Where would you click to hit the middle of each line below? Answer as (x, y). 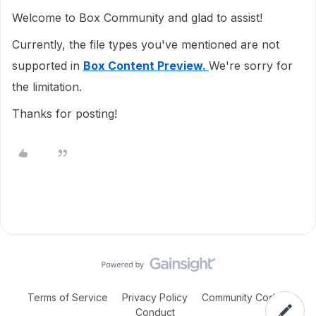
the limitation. (49, 87)
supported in (48, 66)
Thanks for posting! (66, 114)
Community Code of (248, 297)
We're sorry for (251, 66)
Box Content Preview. (146, 66)
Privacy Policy (155, 297)
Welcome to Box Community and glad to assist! (139, 18)
